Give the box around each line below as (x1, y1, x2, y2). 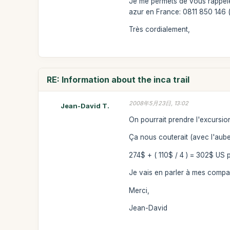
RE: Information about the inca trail (47, 74, 190, 85)
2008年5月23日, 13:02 (129, 100, 189, 107)
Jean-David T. (60, 102, 109, 110)
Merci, (129, 186, 150, 195)
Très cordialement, (129, 25, 190, 33)
